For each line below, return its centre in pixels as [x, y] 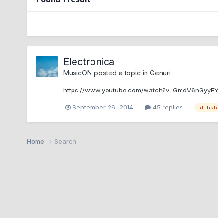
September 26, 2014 [103, 107]
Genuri [161, 73]
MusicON [78, 73]
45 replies [167, 107]
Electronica [89, 62]
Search [66, 141]
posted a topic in [121, 73]
